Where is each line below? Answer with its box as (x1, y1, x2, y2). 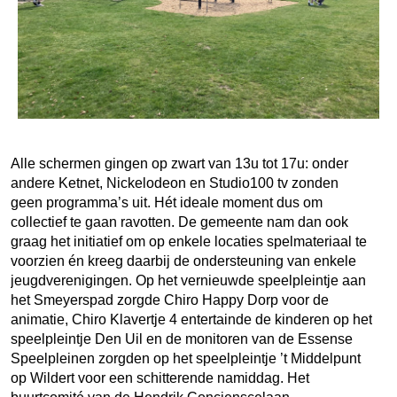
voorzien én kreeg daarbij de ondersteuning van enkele (11, 253, 356, 269)
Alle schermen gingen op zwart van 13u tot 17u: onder (11, 155, 348, 171)
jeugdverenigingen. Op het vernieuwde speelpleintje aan (11, 272, 366, 288)
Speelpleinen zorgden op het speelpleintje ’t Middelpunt (11, 350, 361, 366)
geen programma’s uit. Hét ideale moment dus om (11, 194, 323, 210)
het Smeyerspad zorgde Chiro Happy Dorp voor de (11, 292, 329, 307)
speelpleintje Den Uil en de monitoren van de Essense (11, 331, 353, 346)
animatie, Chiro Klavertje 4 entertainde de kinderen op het (11, 311, 372, 327)
